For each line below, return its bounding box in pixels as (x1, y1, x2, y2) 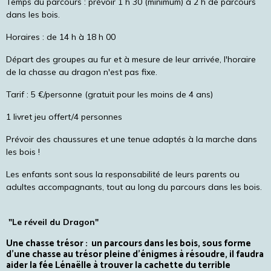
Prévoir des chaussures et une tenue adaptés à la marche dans (6, 134, 257, 145)
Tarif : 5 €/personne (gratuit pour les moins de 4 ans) (6, 89, 213, 100)
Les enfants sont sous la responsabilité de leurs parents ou (6, 169, 240, 180)
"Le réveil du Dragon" (6, 217, 99, 227)
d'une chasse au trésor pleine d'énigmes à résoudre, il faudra (6, 247, 264, 262)
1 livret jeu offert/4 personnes (6, 111, 122, 122)
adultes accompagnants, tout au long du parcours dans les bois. (6, 181, 262, 192)
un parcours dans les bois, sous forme (91, 236, 251, 251)
